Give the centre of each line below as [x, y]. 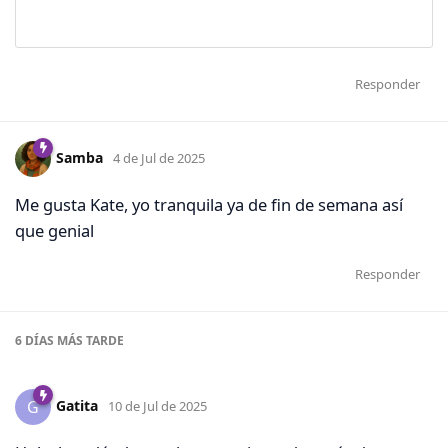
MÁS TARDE [89, 340]
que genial [54, 231]
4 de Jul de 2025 [159, 158]
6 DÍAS [34, 340]
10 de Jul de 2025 [157, 405]
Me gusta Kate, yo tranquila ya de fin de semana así [209, 205]
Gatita [77, 405]
